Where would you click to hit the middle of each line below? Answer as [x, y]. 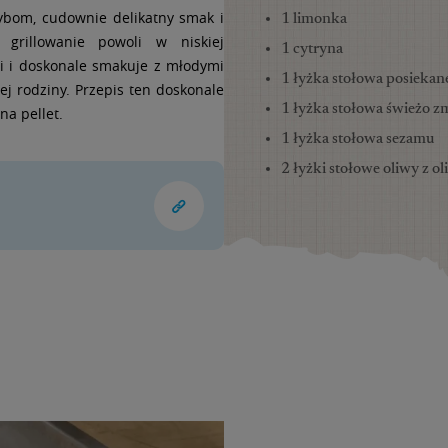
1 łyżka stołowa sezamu [357, 138]
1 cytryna [312, 48]
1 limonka [314, 18]
